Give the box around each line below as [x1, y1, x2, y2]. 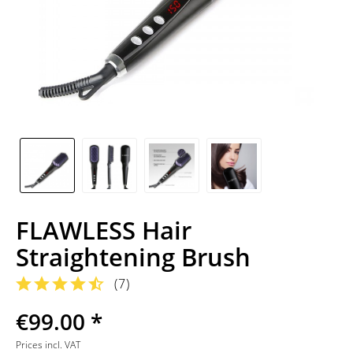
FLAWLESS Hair [16, 214, 191, 247]
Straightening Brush [16, 240, 251, 273]
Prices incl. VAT [16, 338, 80, 351]
